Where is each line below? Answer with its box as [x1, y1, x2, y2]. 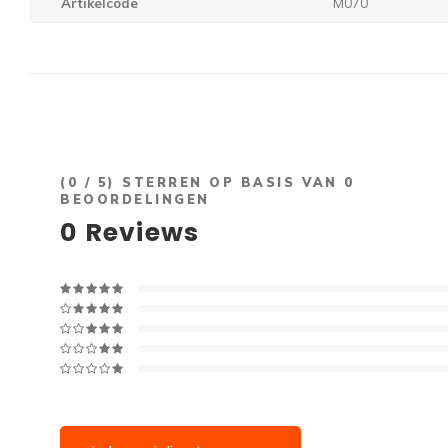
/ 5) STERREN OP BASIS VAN [78, 173, 345, 190]
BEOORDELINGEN [60, 190, 210, 207]
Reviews [78, 214, 200, 250]
